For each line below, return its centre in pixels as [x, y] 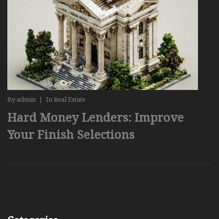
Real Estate [70, 99]
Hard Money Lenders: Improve [96, 117]
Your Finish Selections [71, 134]
